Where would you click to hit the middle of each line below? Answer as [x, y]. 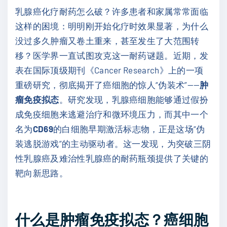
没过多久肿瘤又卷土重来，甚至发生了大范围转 [107, 41]
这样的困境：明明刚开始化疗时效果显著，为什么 [112, 26]
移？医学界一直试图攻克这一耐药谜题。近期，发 [112, 55]
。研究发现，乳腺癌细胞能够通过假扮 [134, 99]
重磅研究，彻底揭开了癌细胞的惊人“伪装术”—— [108, 85]
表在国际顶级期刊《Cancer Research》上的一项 [109, 70]
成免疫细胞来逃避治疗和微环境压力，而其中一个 [112, 114]
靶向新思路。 [42, 173]
